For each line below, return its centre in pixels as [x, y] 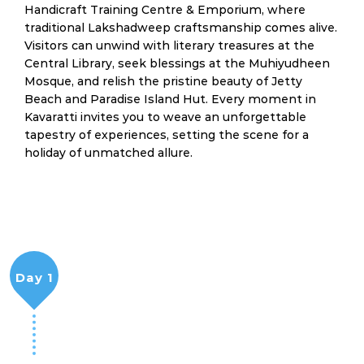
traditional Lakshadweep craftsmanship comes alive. [181, 28]
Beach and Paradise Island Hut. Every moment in [170, 99]
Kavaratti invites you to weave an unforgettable [165, 117]
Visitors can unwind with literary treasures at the [169, 45]
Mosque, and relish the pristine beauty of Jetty [163, 81]
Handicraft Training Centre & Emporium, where [165, 10]
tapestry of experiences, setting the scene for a [167, 135]
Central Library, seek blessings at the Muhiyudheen [177, 63]
